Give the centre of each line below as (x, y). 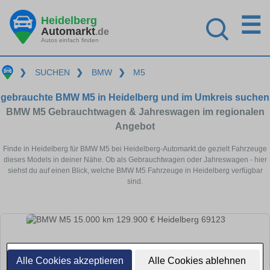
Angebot (135, 126)
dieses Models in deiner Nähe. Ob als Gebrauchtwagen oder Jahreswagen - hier (135, 159)
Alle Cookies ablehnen (197, 261)
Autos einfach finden (70, 40)
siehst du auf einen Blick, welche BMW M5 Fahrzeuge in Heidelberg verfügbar (135, 170)
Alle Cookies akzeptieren (70, 261)
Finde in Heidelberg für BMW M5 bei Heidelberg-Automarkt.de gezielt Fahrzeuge (135, 149)
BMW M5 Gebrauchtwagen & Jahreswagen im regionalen (135, 111)
